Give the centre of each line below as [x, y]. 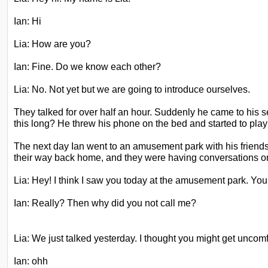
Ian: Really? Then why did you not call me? [105, 203]
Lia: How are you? [52, 44]
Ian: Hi [28, 21]
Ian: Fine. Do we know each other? [87, 66]
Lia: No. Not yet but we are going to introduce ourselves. [132, 89]
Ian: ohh [31, 261]
